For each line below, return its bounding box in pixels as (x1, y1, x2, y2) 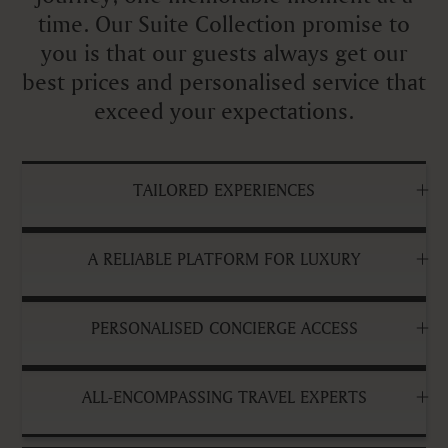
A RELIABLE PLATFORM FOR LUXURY (87, 247, 361, 269)
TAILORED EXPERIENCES (133, 178, 315, 200)
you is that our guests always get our (41, 37, 407, 67)
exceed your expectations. (94, 95, 354, 125)
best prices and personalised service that (22, 66, 426, 96)
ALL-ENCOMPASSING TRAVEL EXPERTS (81, 385, 367, 407)
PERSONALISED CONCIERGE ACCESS (90, 316, 358, 338)
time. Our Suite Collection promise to (38, 8, 410, 38)
